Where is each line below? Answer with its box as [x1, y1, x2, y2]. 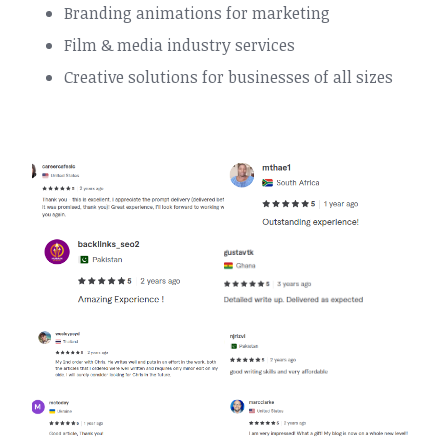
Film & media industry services [64, 34, 295, 56]
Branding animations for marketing [64, 2, 330, 24]
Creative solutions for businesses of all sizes [64, 66, 393, 88]
